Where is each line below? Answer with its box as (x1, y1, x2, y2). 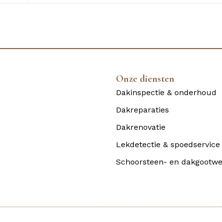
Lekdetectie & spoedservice (116, 140, 220, 150)
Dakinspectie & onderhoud (116, 88, 217, 98)
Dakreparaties (116, 105, 169, 115)
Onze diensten (116, 73, 174, 85)
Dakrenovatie (116, 122, 166, 132)
